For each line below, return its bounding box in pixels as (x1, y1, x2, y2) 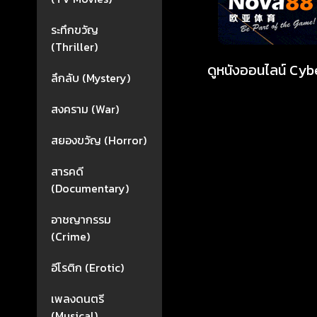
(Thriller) (51, 38, 98, 55)
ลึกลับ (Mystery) (51, 69, 130, 86)
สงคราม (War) (51, 100, 119, 117)
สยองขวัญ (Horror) (51, 132, 146, 149)
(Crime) (51, 228, 90, 245)
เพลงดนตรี (51, 290, 104, 307)
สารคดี (51, 163, 83, 180)
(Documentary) (51, 180, 129, 197)
